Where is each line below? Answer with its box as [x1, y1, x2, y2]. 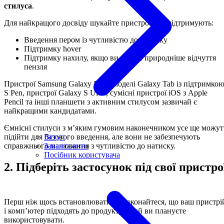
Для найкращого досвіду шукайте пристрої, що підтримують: [4, 18, 213, 27]
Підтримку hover [24, 44, 81, 53]
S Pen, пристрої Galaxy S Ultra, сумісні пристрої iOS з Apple [4, 88, 207, 97]
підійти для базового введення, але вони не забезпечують [4, 132, 200, 141]
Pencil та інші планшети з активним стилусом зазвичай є [4, 97, 197, 106]
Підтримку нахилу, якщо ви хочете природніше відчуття [24, 53, 216, 62]
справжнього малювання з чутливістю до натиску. [4, 141, 175, 150]
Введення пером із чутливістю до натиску [24, 35, 167, 44]
